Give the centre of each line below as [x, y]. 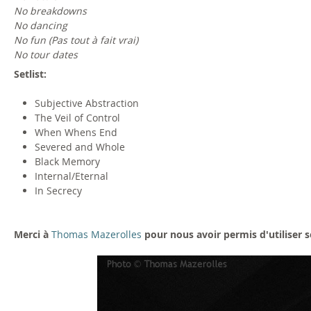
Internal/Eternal [72, 176]
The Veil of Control [77, 117]
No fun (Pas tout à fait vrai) [76, 40]
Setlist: [32, 74]
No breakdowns [50, 10]
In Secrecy [58, 190]
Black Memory [67, 161]
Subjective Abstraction [87, 103]
